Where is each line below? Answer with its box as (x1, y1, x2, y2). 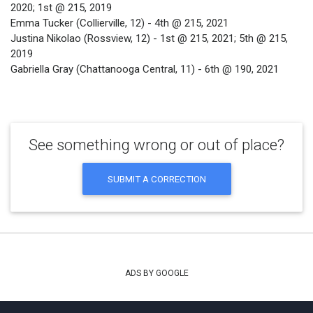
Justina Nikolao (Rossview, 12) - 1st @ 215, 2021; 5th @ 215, (10, 32, 288, 45)
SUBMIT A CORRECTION (107, 173, 206, 184)
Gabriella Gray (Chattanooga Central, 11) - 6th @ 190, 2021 (10, 63, 279, 76)
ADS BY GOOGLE (124, 268, 189, 279)
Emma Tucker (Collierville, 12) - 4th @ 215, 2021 (10, 17, 228, 30)
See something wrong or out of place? (29, 136, 284, 154)
